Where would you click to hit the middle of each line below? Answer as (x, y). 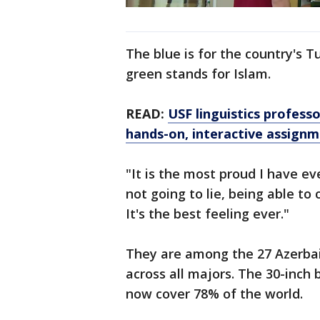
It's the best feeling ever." (207, 214)
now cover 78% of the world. (214, 294)
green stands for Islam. (198, 74)
